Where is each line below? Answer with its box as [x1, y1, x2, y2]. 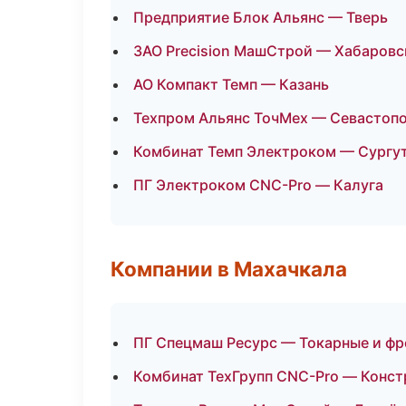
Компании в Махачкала [111, 256, 347, 281]
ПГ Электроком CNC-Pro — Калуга [133, 176, 383, 194]
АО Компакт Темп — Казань [133, 75, 329, 93]
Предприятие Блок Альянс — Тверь [133, 8, 388, 26]
